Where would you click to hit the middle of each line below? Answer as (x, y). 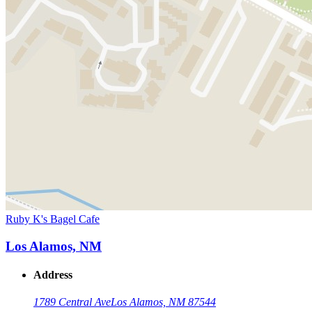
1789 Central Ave (72, 302)
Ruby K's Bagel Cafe (53, 219)
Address (53, 275)
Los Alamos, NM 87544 (163, 302)
